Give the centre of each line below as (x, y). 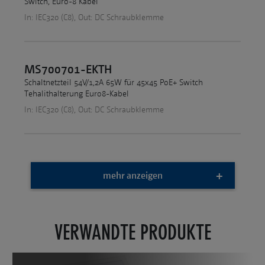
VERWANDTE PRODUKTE (132, 233)
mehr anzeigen (132, 176)
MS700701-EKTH (68, 69)
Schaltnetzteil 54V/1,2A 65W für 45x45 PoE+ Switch (114, 83)
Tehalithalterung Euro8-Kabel (77, 94)
